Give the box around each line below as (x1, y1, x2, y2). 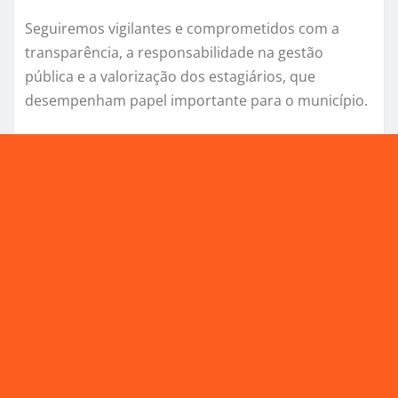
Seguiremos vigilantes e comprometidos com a (25, 19, 339, 39)
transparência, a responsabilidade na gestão (25, 43, 323, 63)
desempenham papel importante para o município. (25, 91, 368, 111)
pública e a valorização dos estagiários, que (25, 67, 315, 87)
